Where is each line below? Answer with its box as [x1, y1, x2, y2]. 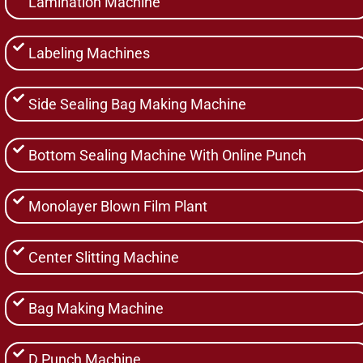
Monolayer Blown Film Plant [28, 197, 208, 215]
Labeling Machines [28, 44, 151, 62]
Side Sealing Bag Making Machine [28, 95, 247, 113]
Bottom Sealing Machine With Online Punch [28, 146, 307, 164]
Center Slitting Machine [28, 248, 180, 266]
